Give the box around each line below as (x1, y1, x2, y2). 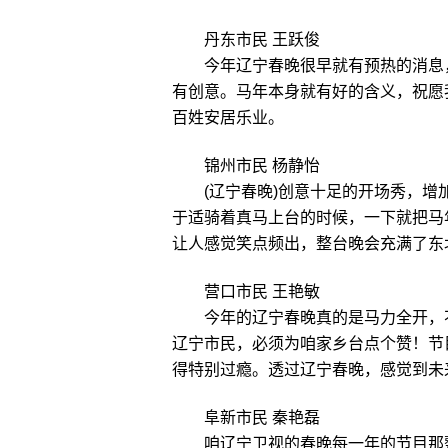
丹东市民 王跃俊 (204, 31, 320, 48)
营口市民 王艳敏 (204, 283, 320, 300)
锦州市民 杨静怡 (204, 157, 320, 174)
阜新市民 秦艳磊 (204, 409, 320, 426)
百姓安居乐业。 (172, 109, 284, 126)
